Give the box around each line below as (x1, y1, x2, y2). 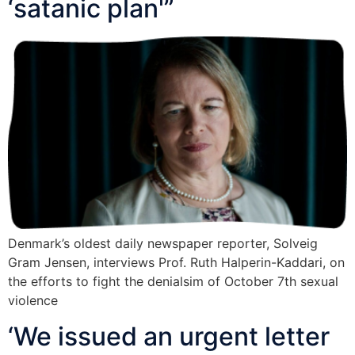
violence (8, 292, 58, 309)
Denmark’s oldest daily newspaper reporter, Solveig (8, 235, 318, 252)
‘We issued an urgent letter (8, 320, 330, 352)
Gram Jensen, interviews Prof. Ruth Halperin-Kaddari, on (8, 254, 345, 271)
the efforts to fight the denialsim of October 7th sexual (8, 273, 338, 290)
